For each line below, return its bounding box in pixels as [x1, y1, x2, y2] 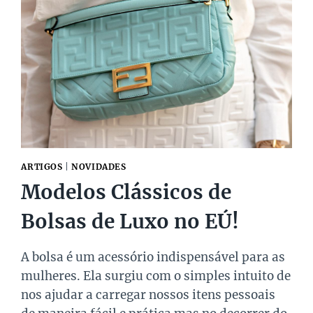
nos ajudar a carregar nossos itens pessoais [21, 287, 276, 303]
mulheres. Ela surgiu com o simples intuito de [21, 268, 291, 284]
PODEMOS [77, 89, 130, 102]
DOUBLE [77, 45, 121, 58]
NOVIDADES [71, 161, 126, 173]
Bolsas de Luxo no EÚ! [21, 209, 240, 235]
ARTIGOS [21, 161, 63, 173]
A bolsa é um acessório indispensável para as [21, 249, 286, 265]
